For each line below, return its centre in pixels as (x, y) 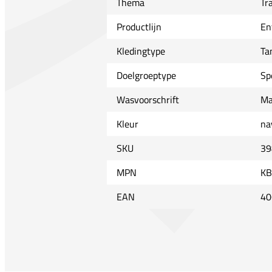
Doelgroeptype (146, 76)
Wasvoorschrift (148, 100)
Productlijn (139, 27)
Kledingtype (141, 51)
